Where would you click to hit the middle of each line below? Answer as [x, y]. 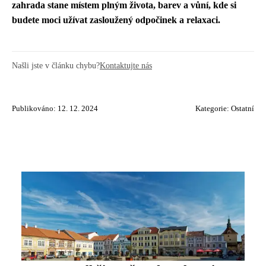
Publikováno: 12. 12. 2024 [55, 109]
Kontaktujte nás [126, 65]
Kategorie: [213, 109]
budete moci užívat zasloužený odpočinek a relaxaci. [116, 20]
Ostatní [243, 109]
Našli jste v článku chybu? [56, 65]
